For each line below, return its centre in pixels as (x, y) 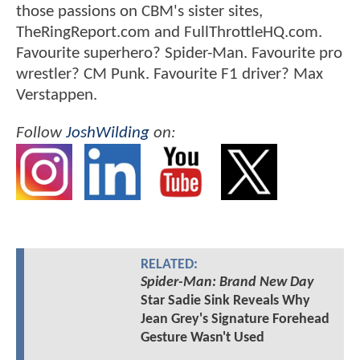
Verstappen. (57, 95)
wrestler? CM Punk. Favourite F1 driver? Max (170, 74)
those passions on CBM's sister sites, (139, 12)
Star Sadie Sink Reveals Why (225, 301)
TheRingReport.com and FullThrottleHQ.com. (169, 33)
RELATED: (169, 264)
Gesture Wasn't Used (202, 337)
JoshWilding (108, 133)
